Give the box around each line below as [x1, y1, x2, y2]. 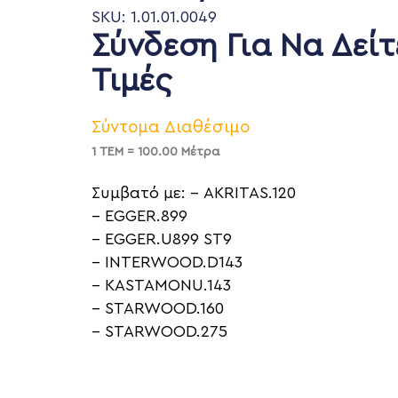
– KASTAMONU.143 [91, 277, 231, 294]
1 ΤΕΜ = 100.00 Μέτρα [91, 146, 219, 159]
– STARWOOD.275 [91, 323, 227, 340]
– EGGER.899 [91, 208, 187, 225]
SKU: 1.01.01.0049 [91, 9, 217, 26]
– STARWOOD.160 [91, 300, 224, 317]
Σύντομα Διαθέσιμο [91, 119, 250, 137]
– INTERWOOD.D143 [91, 254, 243, 271]
